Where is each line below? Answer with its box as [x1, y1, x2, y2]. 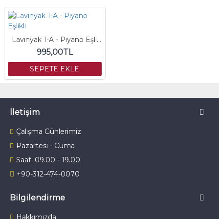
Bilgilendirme [10, 193, 65, 202]
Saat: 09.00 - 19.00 [16, 155, 80, 164]
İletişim [10, 108, 40, 117]
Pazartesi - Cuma [16, 141, 75, 150]
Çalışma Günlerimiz [16, 127, 81, 136]
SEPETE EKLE [30, 64, 80, 73]
